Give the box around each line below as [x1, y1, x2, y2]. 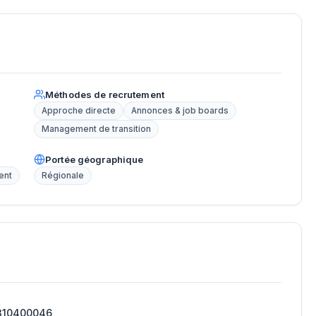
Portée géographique [45, 154, 144, 166]
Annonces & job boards [131, 106, 229, 116]
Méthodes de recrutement [45, 89, 164, 101]
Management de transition [42, 124, 151, 135]
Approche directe [42, 106, 116, 116]
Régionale [42, 171, 84, 181]
